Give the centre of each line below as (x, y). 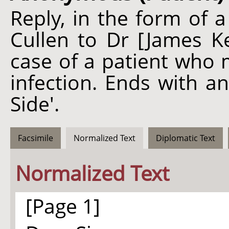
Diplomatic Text (186, 138)
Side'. (35, 104)
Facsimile (36, 138)
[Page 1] (63, 206)
